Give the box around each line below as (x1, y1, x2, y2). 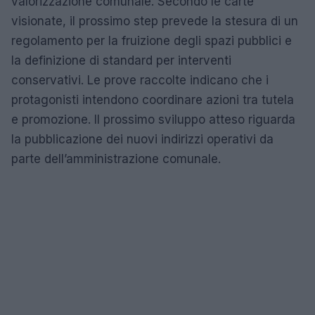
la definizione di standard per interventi (11, 53, 231, 67)
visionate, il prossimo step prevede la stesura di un (11, 13, 298, 28)
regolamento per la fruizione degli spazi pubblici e (11, 33, 292, 48)
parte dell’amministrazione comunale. (11, 151, 221, 166)
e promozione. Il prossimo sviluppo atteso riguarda (11, 112, 295, 127)
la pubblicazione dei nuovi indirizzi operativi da (11, 131, 274, 146)
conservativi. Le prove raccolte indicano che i (11, 72, 269, 87)
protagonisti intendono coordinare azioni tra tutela (11, 92, 294, 107)
